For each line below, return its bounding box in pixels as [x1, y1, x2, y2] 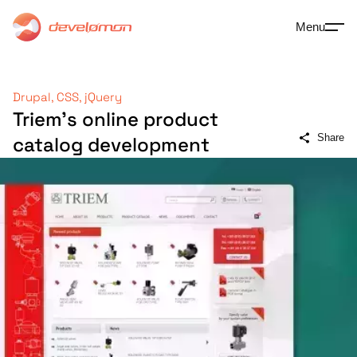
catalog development [13, 132, 210, 157]
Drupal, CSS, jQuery [13, 89, 122, 104]
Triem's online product [13, 107, 218, 131]
